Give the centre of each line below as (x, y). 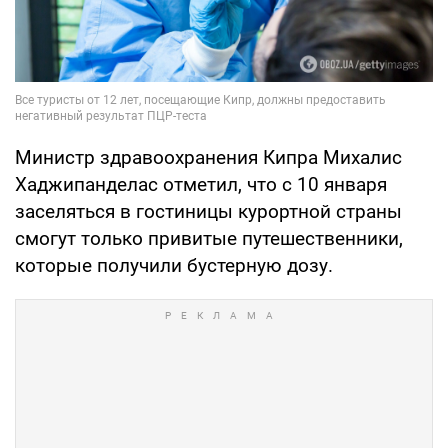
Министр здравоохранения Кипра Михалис (208, 158)
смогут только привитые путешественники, (209, 239)
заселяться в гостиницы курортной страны (208, 212)
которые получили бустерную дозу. (174, 266)
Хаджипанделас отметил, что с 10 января (201, 185)
